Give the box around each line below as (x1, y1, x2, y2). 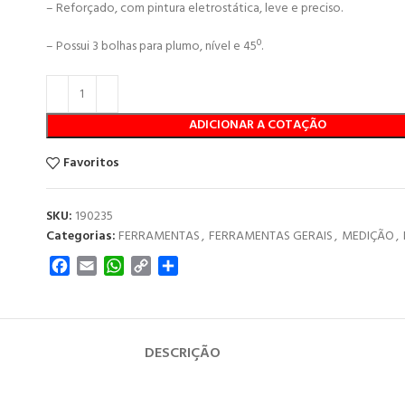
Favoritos (63, 152, 120, 174)
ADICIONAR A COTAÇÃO (188, 115, 326, 136)
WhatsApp (123, 254, 190, 278)
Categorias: (45, 226, 116, 247)
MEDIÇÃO (341, 226, 394, 247)
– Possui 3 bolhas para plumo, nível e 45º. (45, 36, 263, 57)
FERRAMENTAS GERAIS (208, 226, 333, 247)
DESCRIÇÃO (145, 342, 221, 365)
